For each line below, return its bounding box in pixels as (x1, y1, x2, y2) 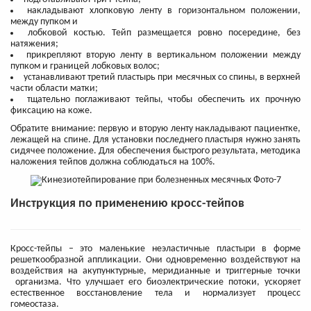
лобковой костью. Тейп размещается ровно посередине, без (28, 28, 301, 39)
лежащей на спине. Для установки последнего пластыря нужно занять (10, 135, 301, 146)
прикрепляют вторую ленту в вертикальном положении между (26, 50, 301, 61)
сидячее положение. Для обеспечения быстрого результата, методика (10, 146, 301, 157)
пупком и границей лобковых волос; (10, 61, 160, 72)
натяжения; (10, 39, 58, 50)
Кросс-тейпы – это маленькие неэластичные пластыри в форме (10, 243, 301, 254)
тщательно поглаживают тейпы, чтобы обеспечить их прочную (26, 94, 301, 106)
